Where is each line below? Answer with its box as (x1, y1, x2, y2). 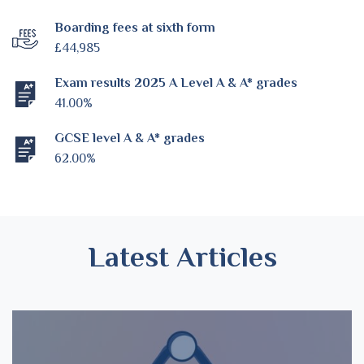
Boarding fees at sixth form (54, 20, 215, 36)
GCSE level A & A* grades (54, 131, 205, 146)
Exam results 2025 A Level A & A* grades (54, 76, 297, 91)
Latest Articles (87, 240, 277, 274)
